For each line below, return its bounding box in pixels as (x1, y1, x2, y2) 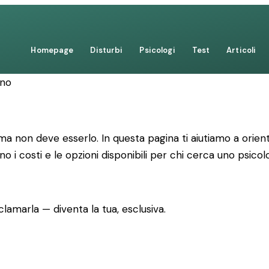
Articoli (226, 45, 256, 55)
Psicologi (139, 45, 175, 55)
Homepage (31, 45, 74, 55)
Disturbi (90, 45, 123, 55)
